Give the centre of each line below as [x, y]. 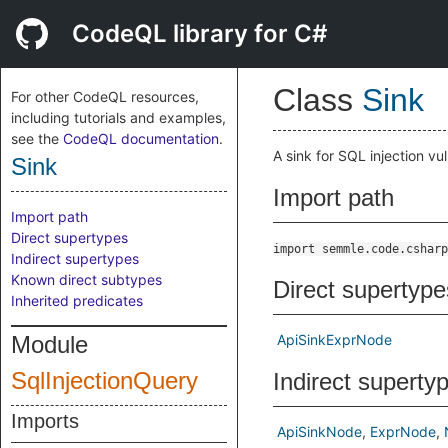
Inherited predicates [77, 300]
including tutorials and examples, [118, 117]
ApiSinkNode [319, 431]
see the [37, 138]
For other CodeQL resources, [105, 96]
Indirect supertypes [75, 258]
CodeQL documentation [141, 138]
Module [49, 344]
